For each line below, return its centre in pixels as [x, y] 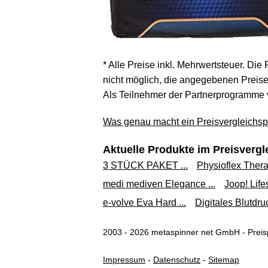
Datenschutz [177, 260]
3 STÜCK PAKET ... [145, 165]
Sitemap [224, 260]
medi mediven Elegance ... [159, 184]
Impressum [124, 260]
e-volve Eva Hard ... [144, 202]
